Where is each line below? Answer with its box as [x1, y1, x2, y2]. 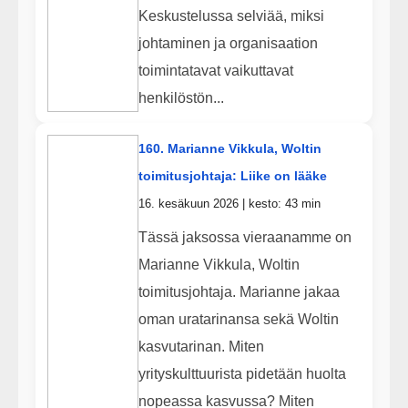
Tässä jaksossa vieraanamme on [138, 229, 352, 245]
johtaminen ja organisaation [138, 35, 318, 51]
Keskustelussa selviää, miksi [138, 7, 324, 24]
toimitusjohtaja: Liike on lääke [138, 168, 327, 184]
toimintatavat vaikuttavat [138, 62, 293, 78]
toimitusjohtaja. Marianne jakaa [138, 283, 340, 300]
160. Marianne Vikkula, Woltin [138, 141, 321, 157]
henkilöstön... [138, 89, 224, 106]
